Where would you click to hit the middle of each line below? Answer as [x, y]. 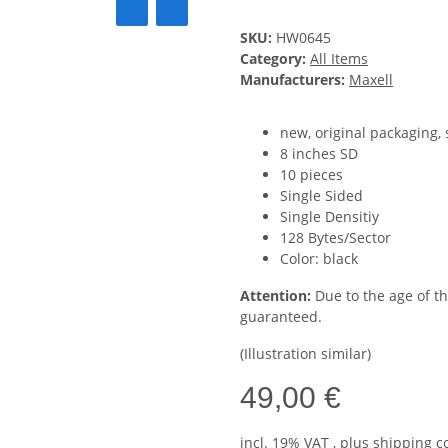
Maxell [371, 80]
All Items [339, 59]
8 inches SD [319, 154]
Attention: [277, 296]
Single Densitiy [329, 217]
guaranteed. [281, 317]
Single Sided [321, 196]
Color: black [319, 259]
